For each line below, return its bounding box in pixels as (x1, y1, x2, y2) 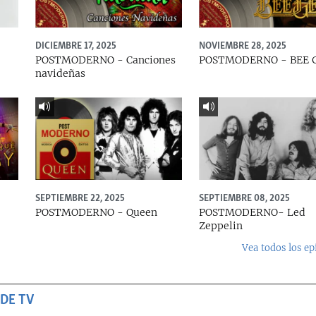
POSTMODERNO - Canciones (35, 53, 176, 66)
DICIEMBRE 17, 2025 (35, 39, 116, 52)
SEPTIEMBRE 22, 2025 (35, 191, 125, 205)
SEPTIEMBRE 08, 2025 (198, 191, 290, 205)
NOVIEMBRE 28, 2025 (198, 39, 286, 52)
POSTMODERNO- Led (198, 205, 305, 219)
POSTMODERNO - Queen (35, 205, 157, 219)
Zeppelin (198, 219, 243, 232)
